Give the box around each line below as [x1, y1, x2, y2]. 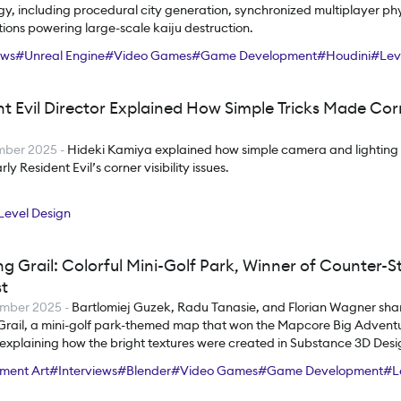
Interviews [58, 363, 117, 379]
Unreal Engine [24, 47, 105, 64]
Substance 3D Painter [148, 379, 272, 395]
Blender [126, 363, 171, 379]
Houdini [326, 47, 371, 64]
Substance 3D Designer [4, 379, 139, 395]
